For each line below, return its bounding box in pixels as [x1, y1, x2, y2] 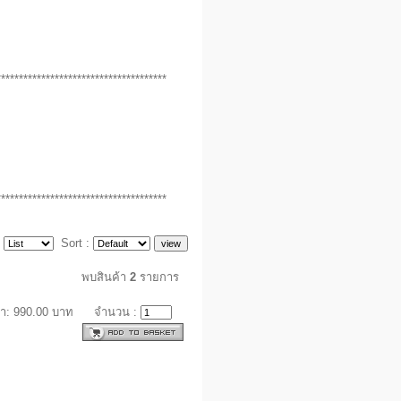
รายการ [136, 269, 180, 284]
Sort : [54, 235, 94, 250]
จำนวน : [94, 304, 141, 319]
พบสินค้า [81, 269, 131, 284]
